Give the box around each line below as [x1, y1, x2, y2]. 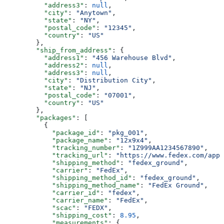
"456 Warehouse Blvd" [92, 53, 172, 61]
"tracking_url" [4, 151, 108, 159]
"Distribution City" [76, 76, 152, 84]
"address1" [4, 53, 84, 61]
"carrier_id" [4, 188, 100, 196]
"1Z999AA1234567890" [128, 143, 204, 151]
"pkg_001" [108, 128, 144, 136]
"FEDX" [84, 203, 108, 211]
